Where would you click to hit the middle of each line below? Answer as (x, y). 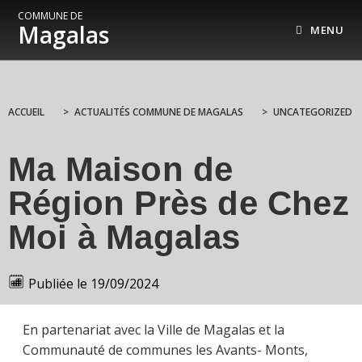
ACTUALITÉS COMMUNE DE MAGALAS (159, 112)
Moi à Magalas (124, 237)
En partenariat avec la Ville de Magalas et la (154, 329)
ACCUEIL (26, 112)
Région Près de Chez (179, 203)
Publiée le (58, 283)
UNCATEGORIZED (313, 112)
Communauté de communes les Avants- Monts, (165, 349)
